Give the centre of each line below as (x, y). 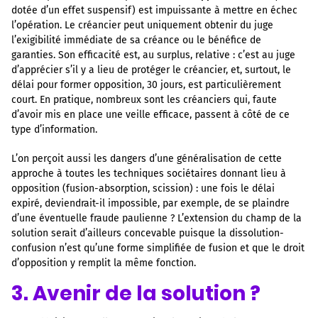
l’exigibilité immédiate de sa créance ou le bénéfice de (136, 40)
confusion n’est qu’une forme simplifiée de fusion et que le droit (158, 248)
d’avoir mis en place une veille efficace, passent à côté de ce (150, 115)
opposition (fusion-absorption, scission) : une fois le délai (143, 188)
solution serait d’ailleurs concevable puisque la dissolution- (148, 233)
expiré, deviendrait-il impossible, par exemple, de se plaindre (150, 203)
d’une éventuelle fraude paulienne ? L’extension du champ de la (157, 218)
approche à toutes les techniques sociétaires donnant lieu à (149, 173)
